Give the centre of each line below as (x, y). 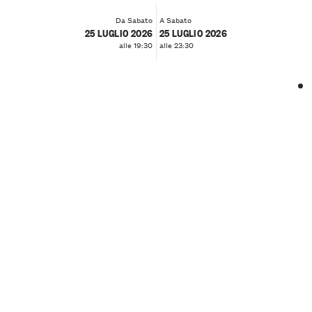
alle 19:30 (136, 45)
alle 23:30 (176, 45)
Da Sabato (134, 20)
